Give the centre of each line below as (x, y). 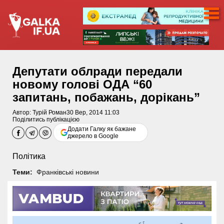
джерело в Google (93, 136)
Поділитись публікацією (46, 120)
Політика (29, 156)
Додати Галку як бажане (102, 129)
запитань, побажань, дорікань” (106, 97)
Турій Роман (49, 113)
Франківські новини (67, 172)
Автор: (22, 113)
